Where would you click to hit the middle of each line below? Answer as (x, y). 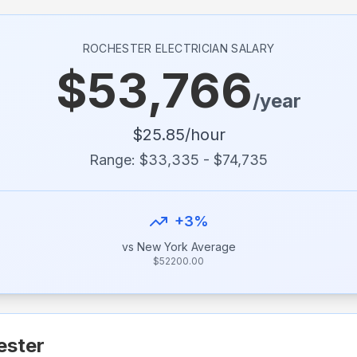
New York (162, 247)
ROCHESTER (117, 48)
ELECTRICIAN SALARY (213, 48)
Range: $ (119, 160)
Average (212, 247)
